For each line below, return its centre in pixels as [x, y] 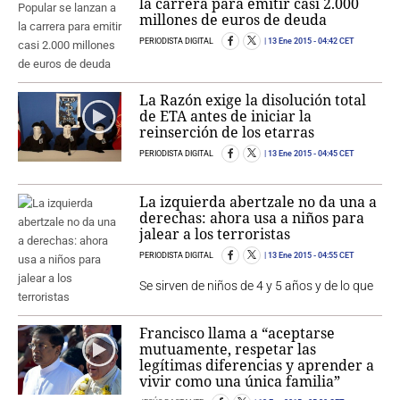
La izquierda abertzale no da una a [258, 202]
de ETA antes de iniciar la [226, 117]
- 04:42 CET [333, 42]
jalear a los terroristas [215, 234]
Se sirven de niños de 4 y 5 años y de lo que [257, 286]
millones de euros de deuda [233, 20]
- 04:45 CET [333, 154]
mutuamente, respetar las [228, 350]
